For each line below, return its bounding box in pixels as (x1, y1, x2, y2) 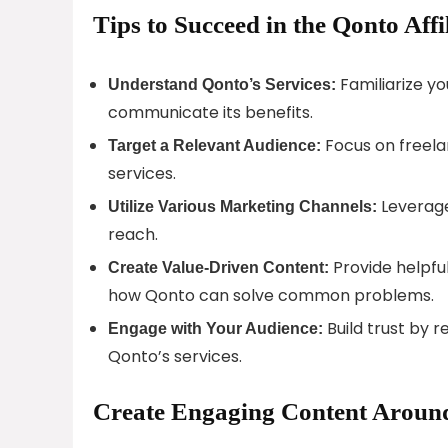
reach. (108, 222, 158, 246)
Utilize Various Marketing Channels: (108, 197, 377, 215)
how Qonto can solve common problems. (108, 283, 434, 307)
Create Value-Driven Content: (108, 258, 329, 276)
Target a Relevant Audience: (108, 136, 321, 154)
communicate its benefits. (108, 100, 313, 124)
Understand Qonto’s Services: (108, 75, 336, 93)
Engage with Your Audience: (108, 319, 323, 337)
